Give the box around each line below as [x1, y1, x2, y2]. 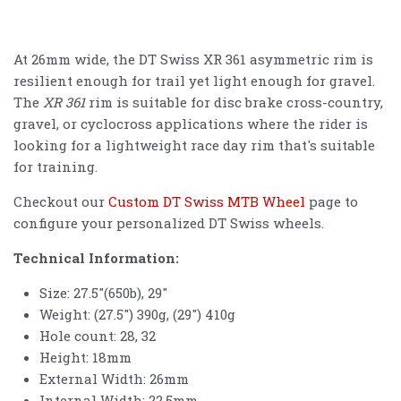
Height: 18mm [38, 348, 132, 367]
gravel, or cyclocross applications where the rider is [13, 115, 368, 133]
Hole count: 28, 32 [38, 327, 156, 346]
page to [305, 192, 358, 211]
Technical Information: [13, 249, 179, 268]
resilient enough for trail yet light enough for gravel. [13, 72, 375, 90]
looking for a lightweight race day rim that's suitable [13, 136, 375, 155]
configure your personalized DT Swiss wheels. [13, 214, 324, 233]
